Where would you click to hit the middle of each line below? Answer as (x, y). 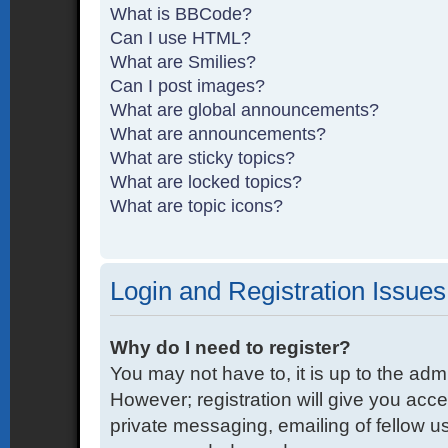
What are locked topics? (206, 182)
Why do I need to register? (231, 348)
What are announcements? (218, 134)
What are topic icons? (197, 206)
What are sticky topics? (203, 158)
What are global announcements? (245, 110)
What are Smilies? (183, 62)
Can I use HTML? (181, 38)
